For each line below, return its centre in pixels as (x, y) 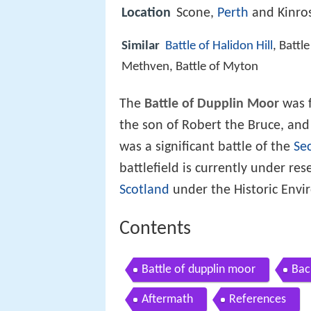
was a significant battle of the (207, 148)
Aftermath (167, 299)
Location (146, 14)
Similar (141, 47)
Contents (155, 229)
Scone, (197, 14)
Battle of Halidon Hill (219, 47)
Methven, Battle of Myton (190, 67)
